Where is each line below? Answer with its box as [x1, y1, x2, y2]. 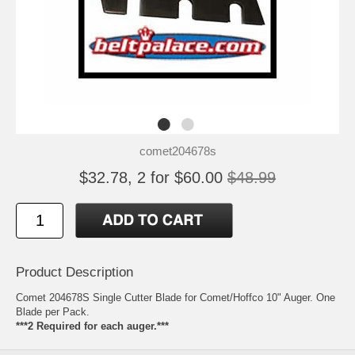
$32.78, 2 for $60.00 [79, 168, 223, 186]
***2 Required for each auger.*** [16, 319, 169, 332]
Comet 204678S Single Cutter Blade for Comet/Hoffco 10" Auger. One [16, 291, 335, 303]
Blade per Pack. [16, 305, 90, 318]
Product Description [16, 264, 133, 280]
